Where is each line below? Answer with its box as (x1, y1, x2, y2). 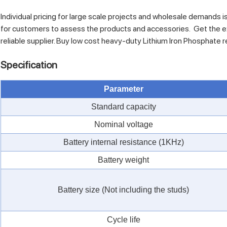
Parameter (103, 84, 143, 93)
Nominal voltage (94, 120, 153, 129)
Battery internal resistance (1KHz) (63, 137, 184, 146)
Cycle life (106, 215, 140, 224)
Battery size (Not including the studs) (58, 185, 189, 194)
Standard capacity (91, 102, 156, 111)
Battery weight (98, 155, 149, 164)
